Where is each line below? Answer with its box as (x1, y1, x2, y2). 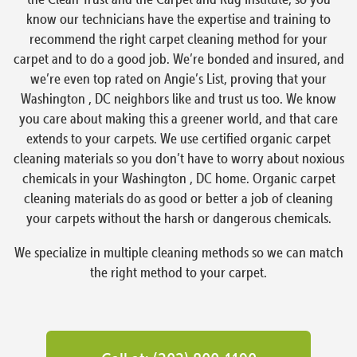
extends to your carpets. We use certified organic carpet (26, 129, 331, 147)
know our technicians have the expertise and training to (26, 10, 331, 27)
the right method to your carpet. (90, 263, 267, 280)
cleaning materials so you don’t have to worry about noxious (13, 149, 344, 167)
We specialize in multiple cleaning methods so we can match (14, 243, 343, 261)
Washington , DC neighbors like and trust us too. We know (21, 89, 336, 107)
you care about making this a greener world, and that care (19, 109, 338, 127)
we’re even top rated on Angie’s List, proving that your (30, 69, 327, 87)
